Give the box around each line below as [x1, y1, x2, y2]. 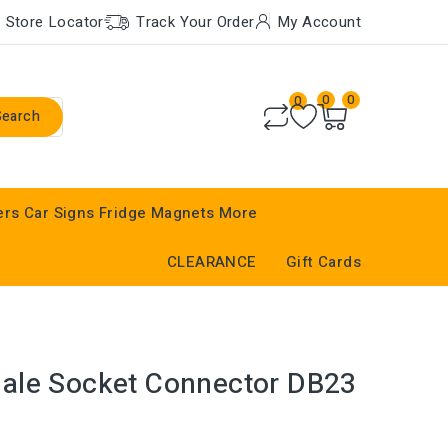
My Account [276, 11, 361, 33]
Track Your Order [136, 10, 255, 33]
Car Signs [24, 202, 95, 224]
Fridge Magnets [99, 202, 215, 224]
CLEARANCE [166, 251, 257, 273]
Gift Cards [286, 251, 361, 273]
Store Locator [5, 10, 104, 33]
